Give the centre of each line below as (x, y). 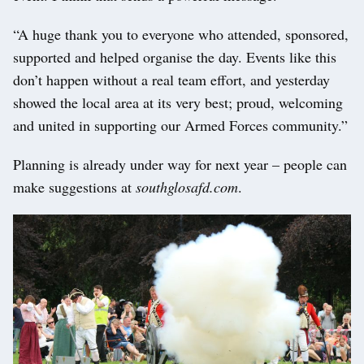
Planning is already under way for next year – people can (180, 165)
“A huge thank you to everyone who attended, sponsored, (181, 35)
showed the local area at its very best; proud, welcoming (178, 103)
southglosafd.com (187, 187)
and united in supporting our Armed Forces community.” (180, 126)
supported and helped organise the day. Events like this (175, 57)
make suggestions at (74, 187)
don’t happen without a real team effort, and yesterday (171, 80)
